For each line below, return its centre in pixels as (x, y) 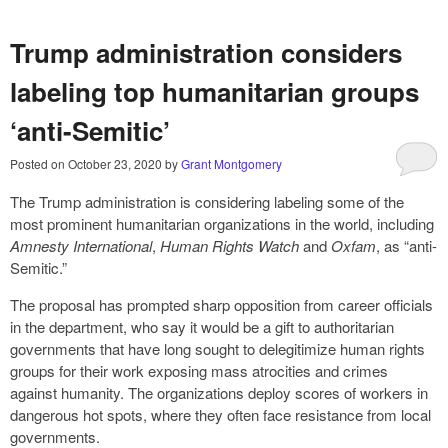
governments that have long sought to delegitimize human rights (217, 349)
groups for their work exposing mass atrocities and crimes (199, 371)
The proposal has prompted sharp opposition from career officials (221, 305)
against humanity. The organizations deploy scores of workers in (219, 393)
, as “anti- (406, 246)
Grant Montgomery (231, 164)
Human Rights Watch (229, 246)
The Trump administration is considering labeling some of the (207, 202)
